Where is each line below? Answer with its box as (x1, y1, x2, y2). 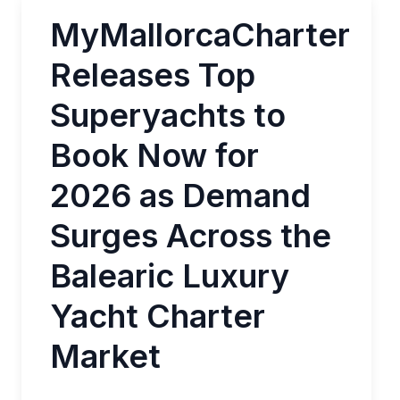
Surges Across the (50, 216, 331, 255)
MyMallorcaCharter (50, 15, 350, 54)
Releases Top (50, 55, 255, 95)
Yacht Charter (50, 296, 265, 336)
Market (50, 337, 161, 376)
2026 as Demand (50, 176, 311, 215)
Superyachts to (50, 96, 286, 135)
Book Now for (50, 136, 259, 175)
